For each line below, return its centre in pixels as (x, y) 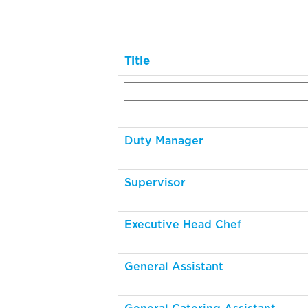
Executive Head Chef (183, 225)
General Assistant (174, 267)
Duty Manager (164, 141)
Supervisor (155, 183)
